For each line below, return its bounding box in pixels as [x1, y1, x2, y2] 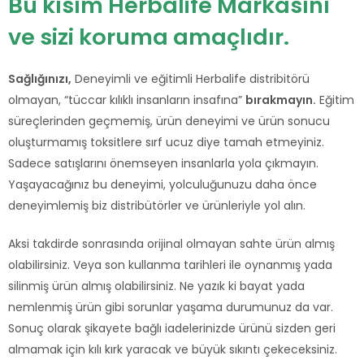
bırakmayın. [245, 92, 316, 109]
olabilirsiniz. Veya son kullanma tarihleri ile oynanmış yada [8, 257, 332, 274]
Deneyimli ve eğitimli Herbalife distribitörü [71, 71, 310, 88]
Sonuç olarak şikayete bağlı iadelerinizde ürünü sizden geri [8, 320, 336, 337]
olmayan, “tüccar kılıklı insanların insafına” [8, 92, 245, 109]
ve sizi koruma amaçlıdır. [8, 21, 289, 54]
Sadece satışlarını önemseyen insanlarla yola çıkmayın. [8, 155, 318, 172]
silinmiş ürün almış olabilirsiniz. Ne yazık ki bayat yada [8, 278, 305, 295]
